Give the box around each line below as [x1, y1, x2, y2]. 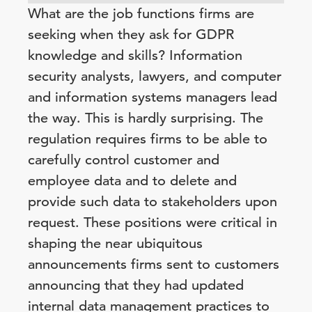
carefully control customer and [28, 151, 219, 169]
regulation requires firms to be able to [28, 130, 267, 148]
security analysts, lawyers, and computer [28, 68, 281, 85]
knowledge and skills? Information [28, 47, 242, 64]
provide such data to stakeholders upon [28, 193, 277, 210]
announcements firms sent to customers [28, 256, 279, 273]
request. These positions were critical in [28, 214, 277, 231]
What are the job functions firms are [28, 5, 254, 22]
